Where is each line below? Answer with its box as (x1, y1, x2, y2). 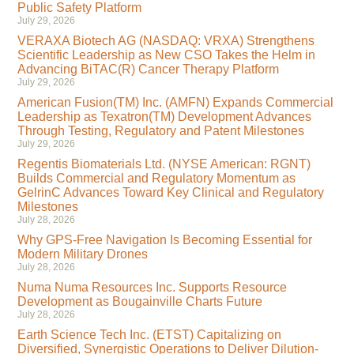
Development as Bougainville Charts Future (17, 294, 262, 308)
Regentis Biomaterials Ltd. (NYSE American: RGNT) (17, 156, 311, 171)
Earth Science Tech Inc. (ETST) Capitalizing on (17, 327, 281, 341)
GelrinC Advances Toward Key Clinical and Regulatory (17, 185, 324, 199)
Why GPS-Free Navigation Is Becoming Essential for (17, 232, 312, 247)
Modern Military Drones (17, 247, 148, 261)
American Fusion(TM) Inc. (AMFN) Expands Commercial (17, 95, 333, 109)
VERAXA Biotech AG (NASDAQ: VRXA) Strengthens (17, 33, 314, 47)
